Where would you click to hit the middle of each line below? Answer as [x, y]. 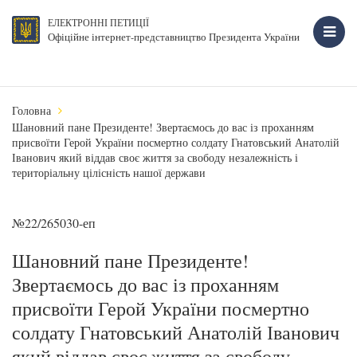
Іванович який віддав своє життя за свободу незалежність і [155, 157]
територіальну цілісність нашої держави [109, 173]
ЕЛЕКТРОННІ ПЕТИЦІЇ [98, 22]
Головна [31, 110]
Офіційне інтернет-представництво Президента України [174, 37]
